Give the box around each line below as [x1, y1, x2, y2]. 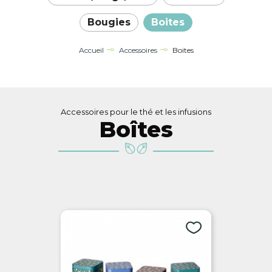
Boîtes [99, 116, 173, 143]
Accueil [78, 46, 104, 55]
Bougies [87, 16, 131, 29]
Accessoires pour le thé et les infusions [61, 107, 211, 117]
